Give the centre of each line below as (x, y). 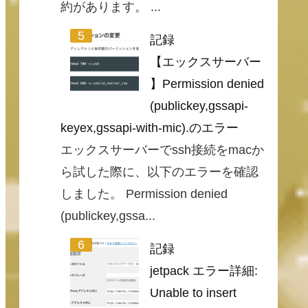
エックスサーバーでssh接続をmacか (162, 150)
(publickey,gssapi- (199, 106)
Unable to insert (193, 293)
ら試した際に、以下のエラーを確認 (159, 172)
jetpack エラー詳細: (204, 271)
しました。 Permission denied (144, 194)
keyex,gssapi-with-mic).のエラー (150, 128)
